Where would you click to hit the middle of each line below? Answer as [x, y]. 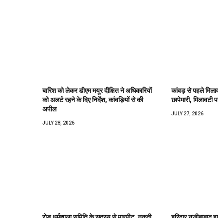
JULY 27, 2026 [187, 113]
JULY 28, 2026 [58, 123]
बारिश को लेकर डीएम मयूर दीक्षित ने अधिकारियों [97, 90]
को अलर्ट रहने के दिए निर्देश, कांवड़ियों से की [93, 100]
